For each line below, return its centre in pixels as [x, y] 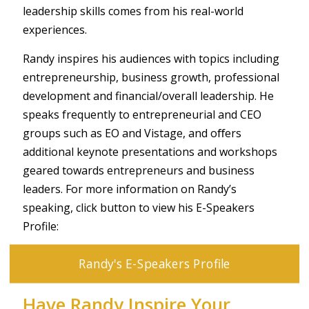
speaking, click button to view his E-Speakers [139, 207]
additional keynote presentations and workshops [150, 151]
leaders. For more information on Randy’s [130, 189]
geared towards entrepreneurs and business [139, 170]
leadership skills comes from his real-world [133, 11]
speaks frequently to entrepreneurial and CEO [142, 114]
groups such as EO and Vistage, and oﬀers [132, 133]
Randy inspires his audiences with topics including [151, 58]
